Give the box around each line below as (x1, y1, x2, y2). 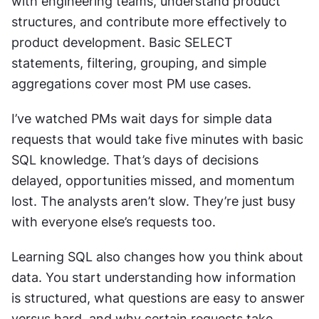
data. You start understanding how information (11, 269, 296, 285)
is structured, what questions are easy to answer (11, 290, 305, 305)
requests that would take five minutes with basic (11, 131, 303, 147)
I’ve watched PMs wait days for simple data (11, 110, 272, 126)
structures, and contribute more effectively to (11, 14, 287, 29)
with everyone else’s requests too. (11, 214, 216, 229)
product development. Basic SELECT (11, 34, 233, 50)
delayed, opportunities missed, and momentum (11, 172, 295, 188)
